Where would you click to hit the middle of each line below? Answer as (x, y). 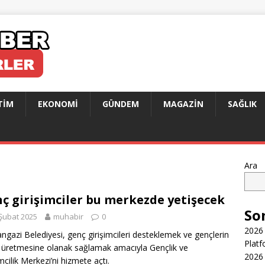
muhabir (68, 216)
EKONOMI (58, 104)
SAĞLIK (242, 104)
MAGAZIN (183, 104)
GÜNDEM (121, 104)
